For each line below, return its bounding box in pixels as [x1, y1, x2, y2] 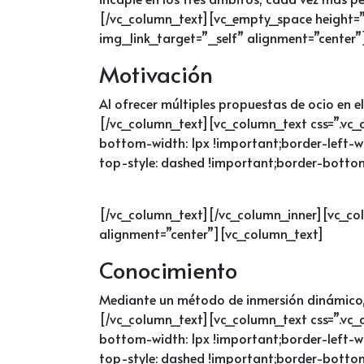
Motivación [99, 57, 213, 89]
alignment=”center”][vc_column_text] [99, 223, 323, 242]
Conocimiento [99, 253, 237, 285]
